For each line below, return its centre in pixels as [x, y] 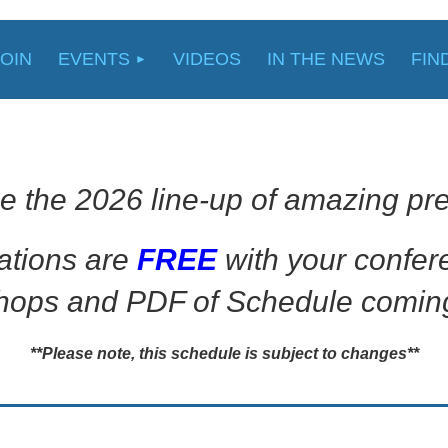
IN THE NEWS [326, 59]
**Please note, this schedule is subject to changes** [224, 353]
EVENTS [94, 59]
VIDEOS [207, 59]
